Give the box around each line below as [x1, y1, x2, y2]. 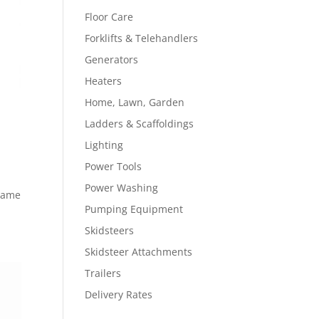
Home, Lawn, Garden [85, 95, 185, 109]
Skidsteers [85, 224, 135, 237]
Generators [85, 53, 139, 66]
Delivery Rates [85, 288, 153, 301]
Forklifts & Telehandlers [85, 31, 199, 45]
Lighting [85, 138, 124, 152]
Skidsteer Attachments [85, 245, 193, 258]
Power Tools [85, 159, 142, 173]
